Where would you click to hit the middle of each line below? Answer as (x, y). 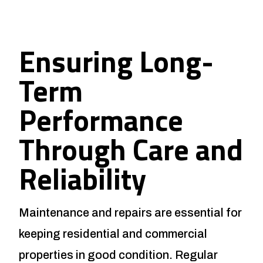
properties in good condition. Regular (118, 254)
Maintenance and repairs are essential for (130, 212)
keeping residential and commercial (113, 233)
